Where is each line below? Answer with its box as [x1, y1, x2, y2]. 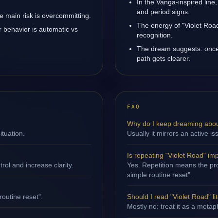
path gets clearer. [137, 54, 190, 62]
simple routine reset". [127, 171, 192, 179]
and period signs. [137, 8, 190, 16]
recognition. [137, 31, 173, 39]
